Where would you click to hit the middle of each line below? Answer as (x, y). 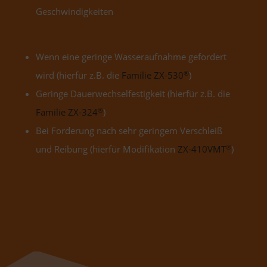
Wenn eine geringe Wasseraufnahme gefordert (131, 57)
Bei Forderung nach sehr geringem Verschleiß (129, 131)
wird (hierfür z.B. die (78, 75)
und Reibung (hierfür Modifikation (106, 149)
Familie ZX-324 (66, 112)
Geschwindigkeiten (74, 11)
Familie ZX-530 (152, 75)
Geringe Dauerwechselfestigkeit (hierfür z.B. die (133, 94)
